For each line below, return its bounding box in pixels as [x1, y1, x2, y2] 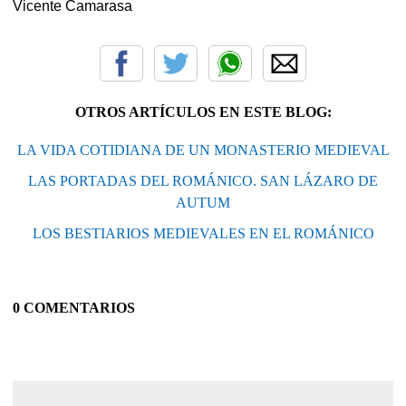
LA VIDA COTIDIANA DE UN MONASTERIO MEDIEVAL [16, 141, 390, 158]
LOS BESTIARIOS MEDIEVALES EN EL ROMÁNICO [32, 225, 374, 241]
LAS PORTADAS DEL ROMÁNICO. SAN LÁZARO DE [28, 172, 378, 188]
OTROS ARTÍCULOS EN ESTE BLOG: [74, 103, 332, 120]
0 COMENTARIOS [13, 299, 135, 315]
